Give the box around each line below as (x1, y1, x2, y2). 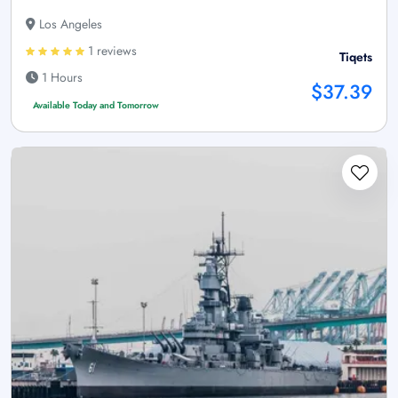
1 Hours (38, 68, 83, 86)
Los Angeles (36, 14, 102, 33)
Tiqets (339, 47, 372, 66)
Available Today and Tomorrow (32, 98, 159, 112)
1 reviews (84, 41, 137, 60)
